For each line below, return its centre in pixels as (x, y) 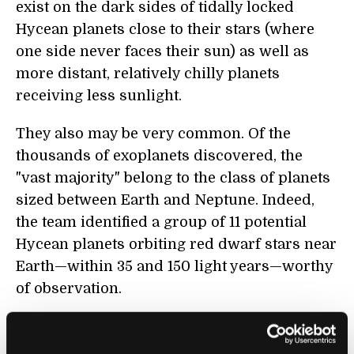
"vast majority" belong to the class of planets (173, 178)
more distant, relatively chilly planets (148, 73)
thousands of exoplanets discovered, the (159, 156)
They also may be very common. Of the (153, 134)
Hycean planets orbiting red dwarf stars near (176, 244)
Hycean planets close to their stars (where (165, 29)
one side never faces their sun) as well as (162, 51)
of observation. (69, 288)
